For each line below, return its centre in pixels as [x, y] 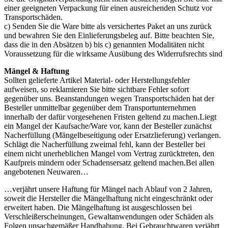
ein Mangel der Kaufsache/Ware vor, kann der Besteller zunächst [108, 126]
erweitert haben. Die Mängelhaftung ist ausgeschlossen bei [98, 208]
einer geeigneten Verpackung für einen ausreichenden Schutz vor [108, 8]
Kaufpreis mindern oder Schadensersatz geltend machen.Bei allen [109, 163]
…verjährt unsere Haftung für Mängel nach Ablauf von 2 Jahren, [108, 189]
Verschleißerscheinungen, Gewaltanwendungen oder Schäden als [109, 217]
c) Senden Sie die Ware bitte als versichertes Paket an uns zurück [108, 26]
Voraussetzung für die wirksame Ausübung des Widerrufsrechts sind [113, 54]
